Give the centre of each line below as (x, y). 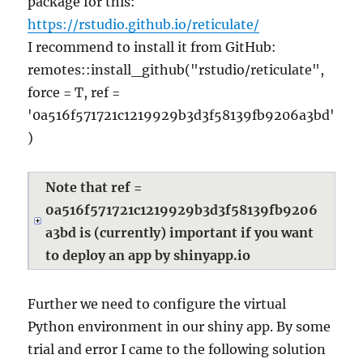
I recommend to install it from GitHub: (152, 47)
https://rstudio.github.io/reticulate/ (144, 24)
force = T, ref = (74, 92)
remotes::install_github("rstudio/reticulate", (176, 70)
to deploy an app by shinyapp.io (148, 255)
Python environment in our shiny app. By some (179, 327)
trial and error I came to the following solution (177, 349)
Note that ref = (94, 187)
